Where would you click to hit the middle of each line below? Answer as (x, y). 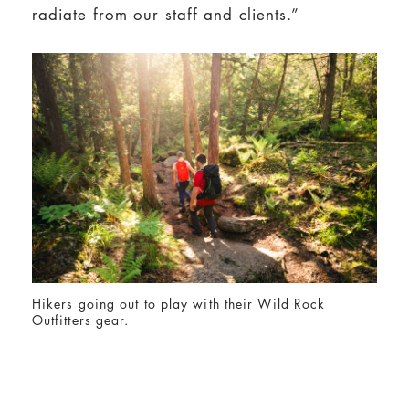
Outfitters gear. (80, 321)
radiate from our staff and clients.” (166, 14)
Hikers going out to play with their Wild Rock (178, 304)
